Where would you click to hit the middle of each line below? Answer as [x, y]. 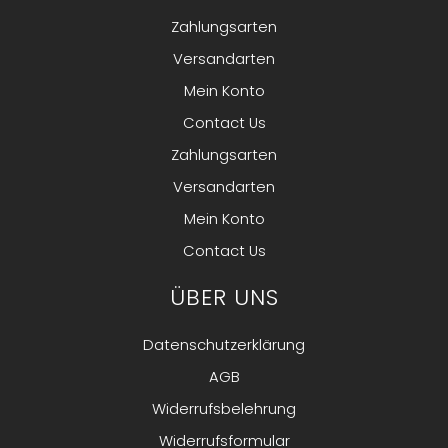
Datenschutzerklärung [224, 345]
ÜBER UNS [224, 297]
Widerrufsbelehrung [224, 409]
